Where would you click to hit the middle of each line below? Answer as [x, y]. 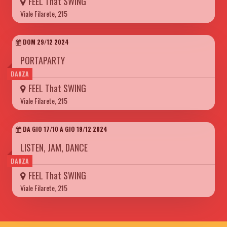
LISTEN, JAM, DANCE [54, 147]
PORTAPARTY [43, 60]
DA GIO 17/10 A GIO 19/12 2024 [64, 129]
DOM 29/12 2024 [45, 42]
